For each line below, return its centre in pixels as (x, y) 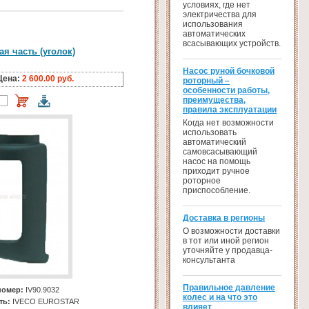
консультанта (209, 260)
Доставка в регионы (224, 218)
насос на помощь (217, 161)
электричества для (220, 14)
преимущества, (214, 100)
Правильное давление (229, 288)
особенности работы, (226, 90)
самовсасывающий (220, 152)
